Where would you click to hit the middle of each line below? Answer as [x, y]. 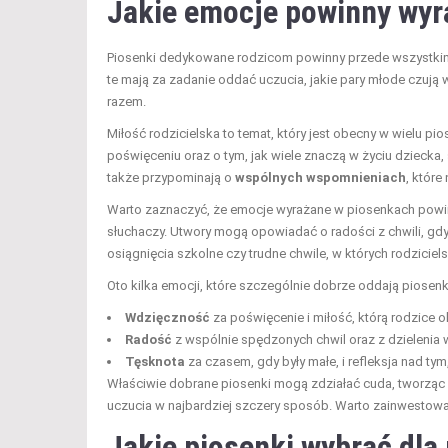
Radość [148, 339]
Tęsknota [155, 361]
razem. [126, 101]
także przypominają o [171, 177]
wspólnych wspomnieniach [320, 177]
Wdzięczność [167, 317]
